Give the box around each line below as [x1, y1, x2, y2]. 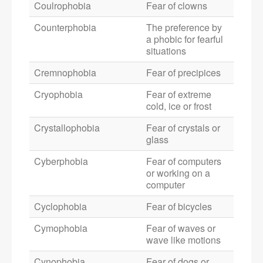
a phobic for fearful [146, 32, 223, 46]
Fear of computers [146, 154, 221, 168]
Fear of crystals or [146, 121, 220, 135]
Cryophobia [34, 87, 83, 102]
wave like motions [146, 233, 221, 247]
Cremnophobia [34, 66, 96, 80]
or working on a [146, 166, 210, 180]
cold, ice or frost [146, 99, 211, 113]
